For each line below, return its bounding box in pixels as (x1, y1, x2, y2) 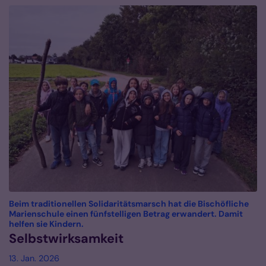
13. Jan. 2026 (9, 252, 59, 264)
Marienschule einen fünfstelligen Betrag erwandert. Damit (9, 208, 243, 219)
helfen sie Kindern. (9, 218, 84, 229)
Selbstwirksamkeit (9, 230, 123, 247)
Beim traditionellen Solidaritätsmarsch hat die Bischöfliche (9, 198, 249, 209)
